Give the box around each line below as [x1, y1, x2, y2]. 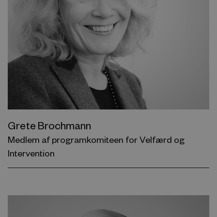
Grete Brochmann [8, 118, 91, 132]
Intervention [8, 147, 55, 158]
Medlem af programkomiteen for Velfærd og [8, 133, 185, 145]
